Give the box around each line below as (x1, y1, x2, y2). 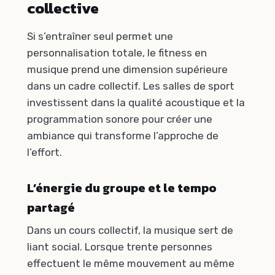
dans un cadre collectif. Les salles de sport (27, 80, 234, 93)
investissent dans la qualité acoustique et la (27, 96, 245, 109)
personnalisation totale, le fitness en (27, 47, 207, 60)
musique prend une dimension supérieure (27, 63, 228, 76)
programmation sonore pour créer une (27, 113, 212, 126)
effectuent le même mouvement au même (27, 257, 234, 269)
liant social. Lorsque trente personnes (27, 240, 212, 253)
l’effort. (27, 146, 62, 159)
